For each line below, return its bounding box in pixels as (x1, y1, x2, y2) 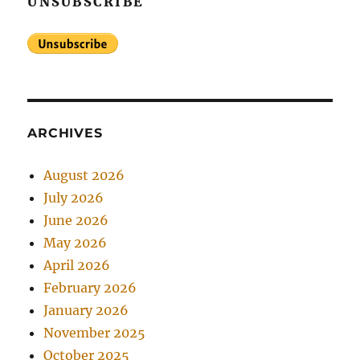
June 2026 (43, 212, 109, 229)
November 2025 (43, 325, 146, 342)
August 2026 (43, 167, 125, 184)
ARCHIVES (27, 125, 103, 141)
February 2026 (43, 280, 137, 297)
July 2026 (43, 190, 104, 207)
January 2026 (43, 302, 129, 319)
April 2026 (43, 257, 111, 274)
